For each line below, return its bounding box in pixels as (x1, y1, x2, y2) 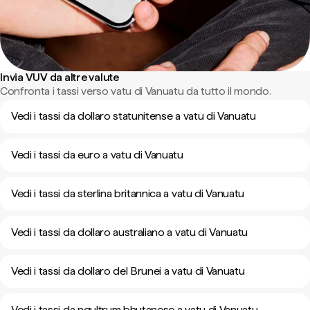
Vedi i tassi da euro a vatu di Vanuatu (11, 148, 183, 161)
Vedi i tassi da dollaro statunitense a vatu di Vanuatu (11, 109, 256, 122)
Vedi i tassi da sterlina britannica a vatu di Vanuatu (11, 187, 245, 200)
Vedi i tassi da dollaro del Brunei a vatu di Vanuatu (11, 264, 245, 277)
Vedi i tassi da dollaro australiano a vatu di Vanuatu (11, 226, 248, 239)
